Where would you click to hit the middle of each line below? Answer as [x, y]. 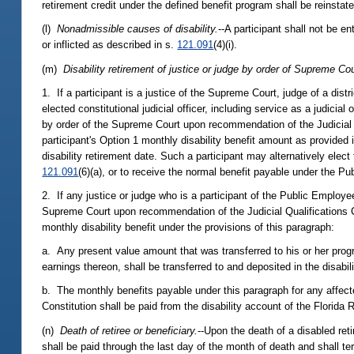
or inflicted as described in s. [110, 45]
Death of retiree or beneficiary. [129, 330]
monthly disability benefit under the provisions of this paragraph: [188, 228]
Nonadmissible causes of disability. [138, 29]
